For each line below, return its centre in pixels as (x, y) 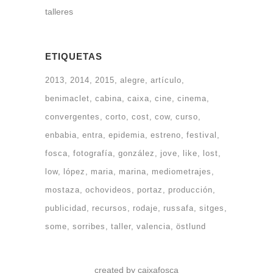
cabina (108, 98)
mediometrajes (182, 171)
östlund (191, 226)
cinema (192, 98)
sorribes (89, 226)
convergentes (73, 116)
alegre (133, 80)
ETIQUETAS (74, 56)
